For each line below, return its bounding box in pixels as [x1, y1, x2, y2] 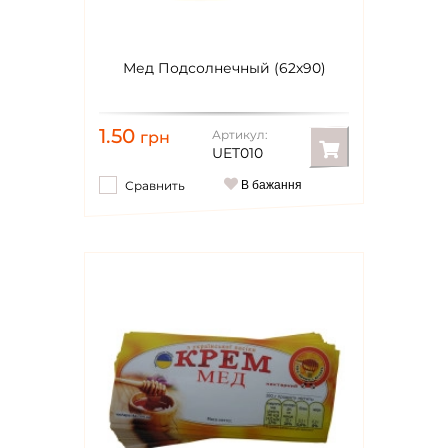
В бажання [238, 178, 302, 192]
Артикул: [211, 127, 268, 142]
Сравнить [125, 178, 185, 193]
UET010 [211, 144, 263, 162]
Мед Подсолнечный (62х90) [122, 59, 326, 77]
